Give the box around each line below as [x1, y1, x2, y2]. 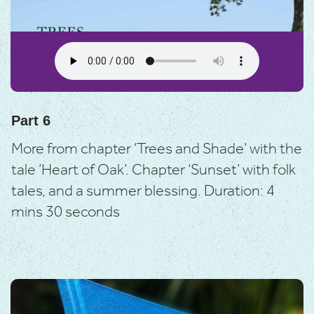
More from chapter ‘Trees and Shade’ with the [11, 135, 302, 165]
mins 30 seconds [11, 198, 120, 228]
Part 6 [11, 113, 50, 129]
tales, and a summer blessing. [11, 177, 204, 207]
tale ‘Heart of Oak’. [11, 156, 132, 186]
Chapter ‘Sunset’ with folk [132, 156, 296, 186]
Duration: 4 [204, 177, 275, 207]
